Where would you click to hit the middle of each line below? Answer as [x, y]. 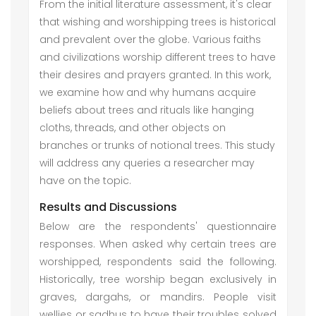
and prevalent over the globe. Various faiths [150, 39]
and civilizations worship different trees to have [158, 57]
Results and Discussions [108, 207]
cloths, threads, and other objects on [133, 128]
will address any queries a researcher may [147, 163]
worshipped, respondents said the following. [158, 262]
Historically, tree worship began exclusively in [158, 279]
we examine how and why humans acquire [148, 92]
